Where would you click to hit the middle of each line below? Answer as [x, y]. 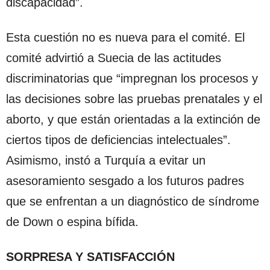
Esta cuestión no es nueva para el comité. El [125, 37]
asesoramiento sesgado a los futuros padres [125, 181]
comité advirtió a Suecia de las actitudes [114, 58]
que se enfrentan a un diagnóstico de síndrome [133, 201]
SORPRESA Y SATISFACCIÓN [90, 256]
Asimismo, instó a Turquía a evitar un [106, 160]
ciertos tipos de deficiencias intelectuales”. [118, 140]
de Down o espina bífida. [72, 221]
